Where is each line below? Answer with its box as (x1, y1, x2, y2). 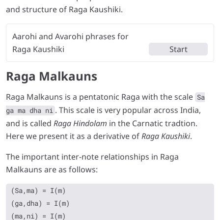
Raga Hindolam (54, 117, 107, 129)
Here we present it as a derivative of (6, 130, 141, 141)
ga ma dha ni (6, 106, 53, 115)
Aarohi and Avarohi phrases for (12, 30, 129, 42)
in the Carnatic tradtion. (107, 117, 197, 129)
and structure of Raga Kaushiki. (6, 3, 123, 15)
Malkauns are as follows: (6, 164, 98, 175)
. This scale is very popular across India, (55, 104, 201, 115)
